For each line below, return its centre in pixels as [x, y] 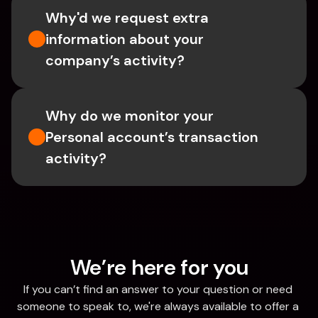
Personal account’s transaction [152, 137]
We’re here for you [159, 267]
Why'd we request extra [127, 18]
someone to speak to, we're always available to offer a [158, 306]
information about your [125, 39]
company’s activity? [115, 60]
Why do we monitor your [130, 116]
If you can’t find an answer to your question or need [158, 289]
